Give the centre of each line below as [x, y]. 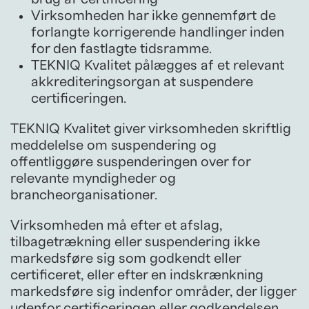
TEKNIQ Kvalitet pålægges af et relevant [158, 65]
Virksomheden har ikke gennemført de [153, 16]
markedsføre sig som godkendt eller [126, 258]
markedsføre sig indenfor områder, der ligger [153, 291]
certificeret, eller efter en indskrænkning [137, 275]
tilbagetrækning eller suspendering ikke [135, 242]
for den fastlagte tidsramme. [121, 49]
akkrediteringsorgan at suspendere [142, 82]
